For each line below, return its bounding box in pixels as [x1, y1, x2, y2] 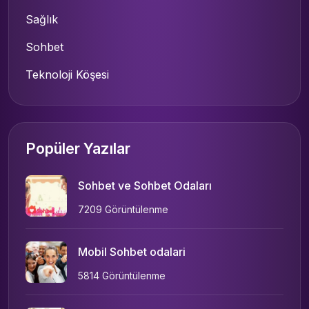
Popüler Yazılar [26, 139, 130, 158]
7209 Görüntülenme [78, 203, 168, 216]
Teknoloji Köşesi [26, 68, 109, 82]
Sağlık [26, 12, 58, 27]
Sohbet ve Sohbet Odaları [78, 179, 212, 193]
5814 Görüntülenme [78, 270, 166, 282]
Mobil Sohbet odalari [78, 245, 186, 259]
